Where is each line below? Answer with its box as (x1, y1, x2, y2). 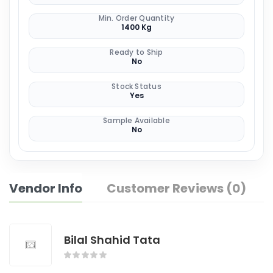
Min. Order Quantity (98, 12, 175, 23)
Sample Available (103, 115, 170, 126)
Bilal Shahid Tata (64, 232, 160, 248)
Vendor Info (9, 179, 82, 197)
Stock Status (112, 80, 161, 91)
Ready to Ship (110, 46, 163, 57)
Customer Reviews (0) (107, 179, 246, 197)
